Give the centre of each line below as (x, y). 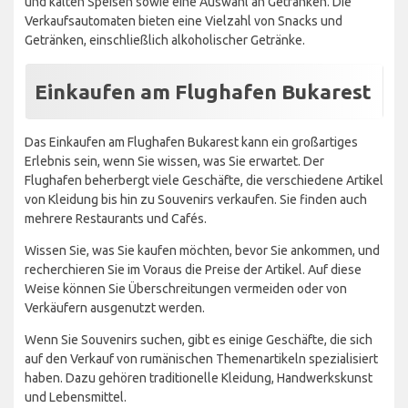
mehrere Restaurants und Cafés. (116, 218)
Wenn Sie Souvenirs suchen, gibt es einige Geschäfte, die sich (199, 339)
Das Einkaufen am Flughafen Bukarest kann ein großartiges (191, 142)
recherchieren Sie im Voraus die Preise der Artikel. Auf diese (193, 269)
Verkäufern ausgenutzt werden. (115, 307)
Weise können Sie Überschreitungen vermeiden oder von (186, 288)
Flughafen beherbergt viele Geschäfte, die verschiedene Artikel (204, 180)
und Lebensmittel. (76, 397)
